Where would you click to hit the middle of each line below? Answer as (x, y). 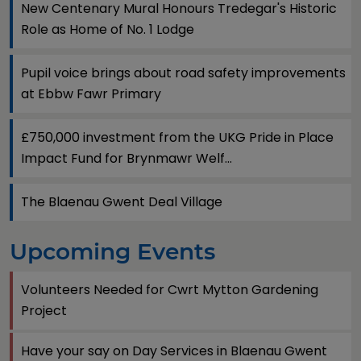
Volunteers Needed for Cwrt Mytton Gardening (170, 290)
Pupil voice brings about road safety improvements (183, 73)
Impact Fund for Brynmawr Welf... (127, 158)
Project (44, 311)
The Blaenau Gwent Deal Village (122, 202)
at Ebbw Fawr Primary (91, 94)
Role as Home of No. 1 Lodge (108, 29)
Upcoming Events (112, 251)
